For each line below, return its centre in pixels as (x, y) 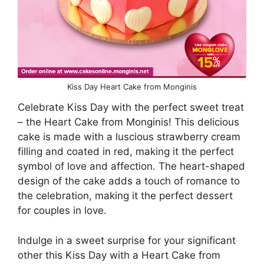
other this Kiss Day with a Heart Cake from (119, 255)
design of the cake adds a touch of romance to (129, 181)
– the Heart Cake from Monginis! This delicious (128, 122)
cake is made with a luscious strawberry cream (129, 137)
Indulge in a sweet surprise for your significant (127, 240)
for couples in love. (62, 211)
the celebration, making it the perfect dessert (125, 196)
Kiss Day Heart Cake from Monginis (132, 87)
